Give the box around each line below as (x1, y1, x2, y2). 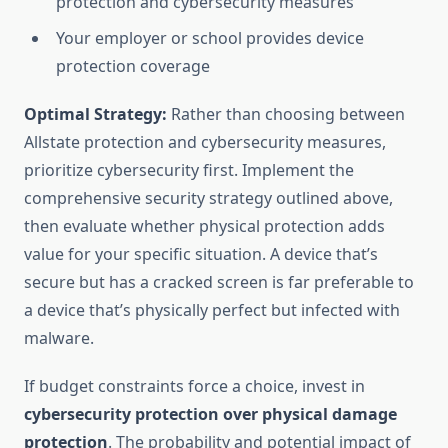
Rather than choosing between (167, 103, 405, 126)
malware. (24, 327, 94, 350)
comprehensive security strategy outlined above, (24, 187, 393, 210)
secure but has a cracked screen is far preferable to (24, 271, 414, 294)
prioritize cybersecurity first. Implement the (24, 159, 354, 182)
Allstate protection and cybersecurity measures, (24, 131, 386, 154)
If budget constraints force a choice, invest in (24, 375, 365, 398)
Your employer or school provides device (56, 27, 364, 50)
